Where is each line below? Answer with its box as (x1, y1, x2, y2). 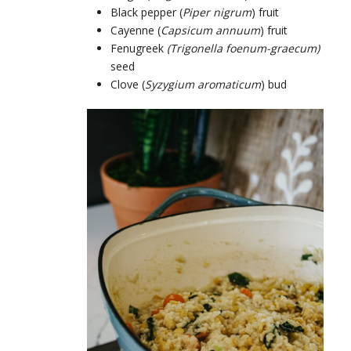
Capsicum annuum (161, 22, 260, 38)
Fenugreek (110, 40, 164, 56)
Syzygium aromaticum (145, 76, 261, 92)
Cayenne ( (110, 22, 161, 38)
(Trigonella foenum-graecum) (164, 40, 320, 56)
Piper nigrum (183, 4, 251, 20)
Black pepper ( (110, 4, 183, 20)
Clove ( (110, 76, 145, 92)
